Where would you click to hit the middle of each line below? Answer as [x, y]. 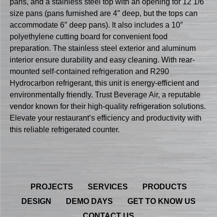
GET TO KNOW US [162, 201]
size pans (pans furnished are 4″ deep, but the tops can [104, 14]
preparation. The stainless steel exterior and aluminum [103, 48]
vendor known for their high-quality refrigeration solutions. [108, 107]
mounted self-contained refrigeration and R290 [89, 72]
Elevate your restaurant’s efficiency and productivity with [106, 118]
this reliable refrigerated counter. [65, 130]
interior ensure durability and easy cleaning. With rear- [102, 60]
